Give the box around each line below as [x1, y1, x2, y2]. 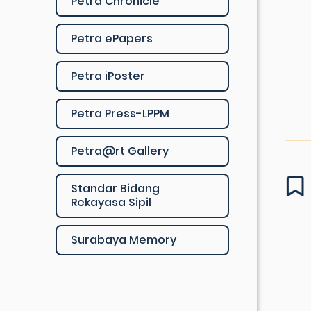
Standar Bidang [71, 180, 160, 196]
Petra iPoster [71, 68, 145, 84]
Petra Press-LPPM [71, 106, 169, 121]
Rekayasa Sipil [71, 194, 151, 210]
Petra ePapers [71, 31, 153, 47]
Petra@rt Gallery [71, 143, 169, 159]
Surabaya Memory [71, 232, 176, 248]
